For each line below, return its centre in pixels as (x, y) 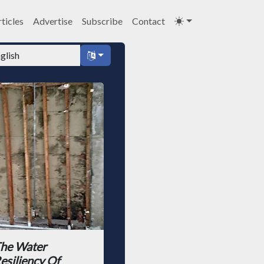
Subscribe (103, 21)
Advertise (53, 21)
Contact (149, 21)
